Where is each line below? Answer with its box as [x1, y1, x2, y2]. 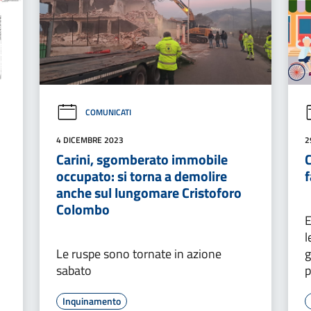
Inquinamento [62, 293, 121, 308]
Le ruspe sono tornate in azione [56, 244, 221, 263]
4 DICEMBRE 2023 [56, 133, 124, 146]
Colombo [56, 198, 110, 220]
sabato [56, 260, 92, 280]
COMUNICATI [85, 106, 131, 119]
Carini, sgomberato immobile [56, 148, 228, 170]
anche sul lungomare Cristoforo [56, 181, 242, 203]
